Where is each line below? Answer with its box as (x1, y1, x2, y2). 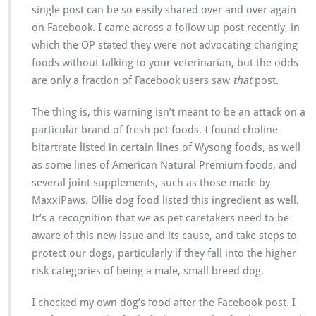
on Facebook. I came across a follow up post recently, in (32, 21, 300, 34)
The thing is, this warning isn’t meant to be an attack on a (32, 106, 305, 119)
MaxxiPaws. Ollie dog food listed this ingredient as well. (32, 194, 299, 207)
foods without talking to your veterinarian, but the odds (32, 56, 298, 69)
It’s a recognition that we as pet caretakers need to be (32, 212, 289, 224)
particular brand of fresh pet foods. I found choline (32, 123, 278, 136)
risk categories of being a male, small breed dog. (32, 265, 264, 277)
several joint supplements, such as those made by (32, 176, 270, 189)
